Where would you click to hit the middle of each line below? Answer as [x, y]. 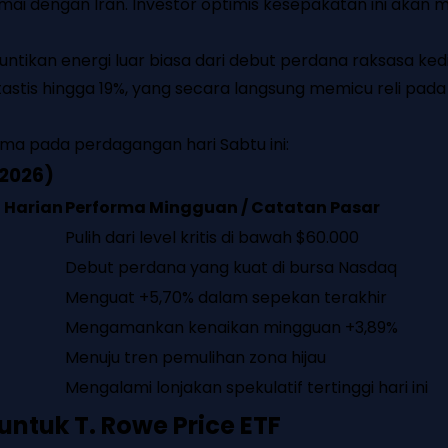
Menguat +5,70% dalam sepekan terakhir [226, 298]
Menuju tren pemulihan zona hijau [195, 358]
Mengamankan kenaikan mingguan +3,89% [231, 328]
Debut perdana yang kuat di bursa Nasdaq [231, 268]
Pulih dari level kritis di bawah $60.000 [212, 238]
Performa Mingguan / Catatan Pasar [222, 208]
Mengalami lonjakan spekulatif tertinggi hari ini [246, 388]
